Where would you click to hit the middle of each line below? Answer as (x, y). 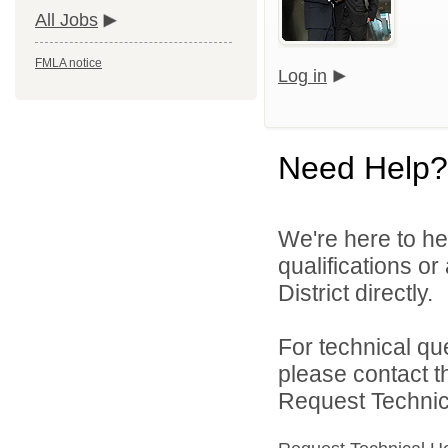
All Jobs (66, 20)
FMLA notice (68, 63)
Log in (302, 76)
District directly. (355, 293)
